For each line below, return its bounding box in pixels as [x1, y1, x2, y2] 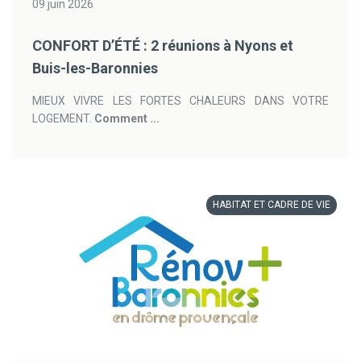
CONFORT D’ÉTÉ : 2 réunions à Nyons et [32, 37, 293, 54]
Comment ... [94, 112, 160, 125]
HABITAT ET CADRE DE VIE [213, 199, 330, 210]
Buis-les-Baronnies [32, 60, 158, 77]
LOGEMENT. [32, 112, 94, 125]
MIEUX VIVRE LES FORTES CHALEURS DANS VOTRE [32, 94, 329, 107]
